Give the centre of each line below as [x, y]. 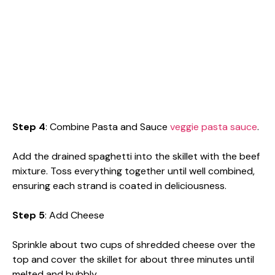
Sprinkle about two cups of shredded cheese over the [134, 244]
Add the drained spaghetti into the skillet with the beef [136, 156]
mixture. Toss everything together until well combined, [134, 171]
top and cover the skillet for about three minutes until [133, 259]
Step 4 [29, 126]
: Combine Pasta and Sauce [108, 126]
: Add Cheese [75, 215]
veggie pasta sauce [214, 126]
